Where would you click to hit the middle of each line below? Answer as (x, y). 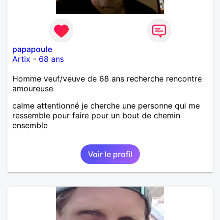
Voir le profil (110, 154)
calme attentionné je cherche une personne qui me (106, 105)
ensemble (30, 125)
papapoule (32, 49)
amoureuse (33, 88)
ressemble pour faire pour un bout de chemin (96, 115)
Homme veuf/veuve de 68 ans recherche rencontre (107, 78)
